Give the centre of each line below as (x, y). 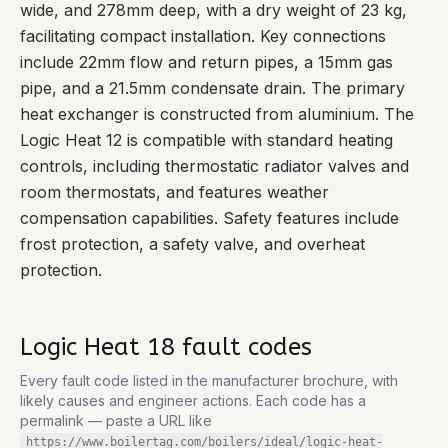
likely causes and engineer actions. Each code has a (193, 400)
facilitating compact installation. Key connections (203, 36)
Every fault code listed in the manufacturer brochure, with (209, 380)
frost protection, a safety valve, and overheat (192, 244)
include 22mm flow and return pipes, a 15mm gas (206, 62)
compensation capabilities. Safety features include (209, 218)
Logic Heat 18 (97, 347)
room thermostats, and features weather (174, 192)
